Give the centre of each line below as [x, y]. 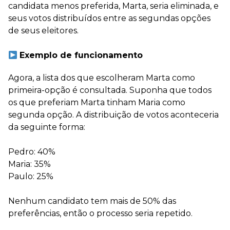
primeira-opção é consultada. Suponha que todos [110, 90]
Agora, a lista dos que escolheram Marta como [102, 78]
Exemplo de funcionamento [81, 55]
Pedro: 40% [32, 152]
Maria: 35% [30, 164]
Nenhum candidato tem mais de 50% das [92, 201]
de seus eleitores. [43, 31]
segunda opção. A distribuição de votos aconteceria [113, 115]
